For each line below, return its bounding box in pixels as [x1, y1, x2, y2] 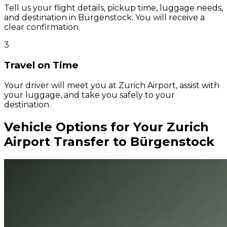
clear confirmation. [4, 22, 80, 32]
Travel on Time [4, 59, 79, 71]
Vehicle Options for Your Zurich [4, 119, 209, 134]
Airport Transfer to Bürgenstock [4, 134, 214, 149]
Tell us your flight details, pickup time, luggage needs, [4, 3, 223, 13]
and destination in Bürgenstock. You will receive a [4, 13, 205, 23]
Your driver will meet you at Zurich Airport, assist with [4, 80, 219, 90]
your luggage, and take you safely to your [4, 90, 175, 100]
